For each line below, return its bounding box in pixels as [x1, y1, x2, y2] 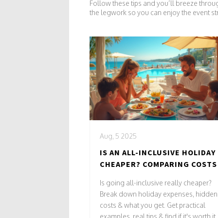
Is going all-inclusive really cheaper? [100, 178, 212, 187]
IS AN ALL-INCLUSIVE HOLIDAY [100, 147, 216, 157]
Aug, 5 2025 [100, 131, 137, 140]
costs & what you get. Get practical [100, 200, 205, 209]
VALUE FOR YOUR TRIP [100, 170, 186, 181]
